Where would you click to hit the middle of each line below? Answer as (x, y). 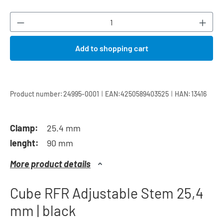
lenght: (24, 143)
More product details (50, 164)
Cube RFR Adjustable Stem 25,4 (107, 193)
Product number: (36, 94)
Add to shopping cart (111, 48)
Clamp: (24, 128)
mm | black (43, 211)
